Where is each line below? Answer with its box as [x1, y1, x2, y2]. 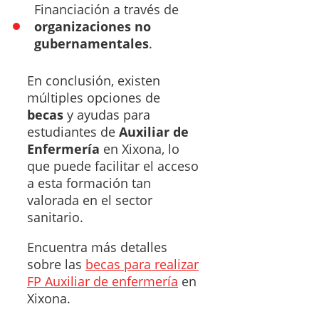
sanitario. [27, 208, 83, 226]
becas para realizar [85, 255, 199, 273]
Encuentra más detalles [27, 238, 167, 256]
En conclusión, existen [27, 71, 160, 89]
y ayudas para [63, 105, 150, 123]
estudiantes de [27, 122, 119, 140]
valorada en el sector [27, 191, 152, 209]
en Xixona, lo [100, 140, 179, 157]
